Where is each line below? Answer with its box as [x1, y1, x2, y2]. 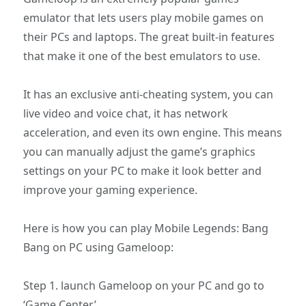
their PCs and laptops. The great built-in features [23, 29, 275, 44]
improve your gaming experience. [23, 182, 198, 197]
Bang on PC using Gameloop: [23, 239, 174, 255]
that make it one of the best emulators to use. [23, 48, 261, 64]
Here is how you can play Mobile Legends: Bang [23, 220, 269, 236]
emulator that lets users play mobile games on [23, 10, 264, 25]
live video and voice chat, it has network [23, 105, 229, 121]
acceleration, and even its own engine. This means [23, 124, 283, 140]
